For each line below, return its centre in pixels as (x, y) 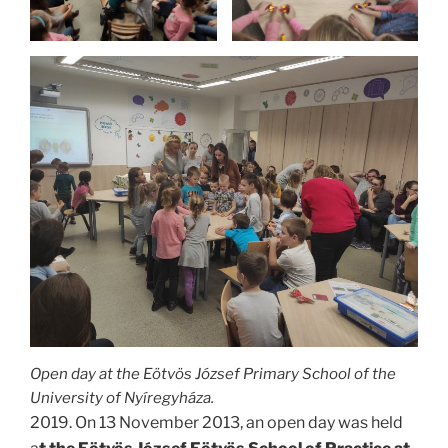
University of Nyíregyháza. (122, 398)
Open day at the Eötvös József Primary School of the (213, 374)
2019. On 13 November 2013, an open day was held (216, 423)
